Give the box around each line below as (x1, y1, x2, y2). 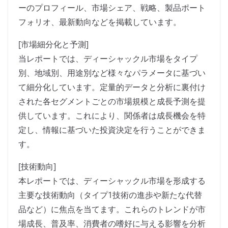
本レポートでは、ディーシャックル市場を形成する (18, 175, 206, 187)
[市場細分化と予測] (18, 39, 89, 50)
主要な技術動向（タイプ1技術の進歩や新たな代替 (18, 189, 202, 201)
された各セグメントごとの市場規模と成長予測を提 (18, 96, 206, 107)
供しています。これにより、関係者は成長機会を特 (18, 110, 206, 122)
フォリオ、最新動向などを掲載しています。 (18, 16, 181, 28)
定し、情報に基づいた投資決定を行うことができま (18, 124, 206, 136)
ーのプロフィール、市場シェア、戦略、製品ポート (18, 2, 206, 14)
